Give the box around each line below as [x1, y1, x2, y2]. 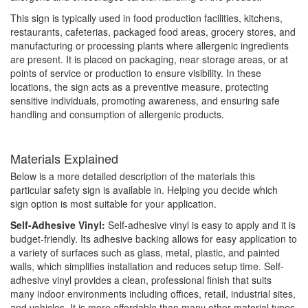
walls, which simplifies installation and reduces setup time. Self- [10, 259, 284, 274]
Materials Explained [10, 149, 118, 168]
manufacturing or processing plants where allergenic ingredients [10, 38, 289, 53]
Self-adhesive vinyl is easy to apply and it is [105, 218, 296, 232]
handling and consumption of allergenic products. [10, 107, 224, 122]
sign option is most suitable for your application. [10, 197, 217, 211]
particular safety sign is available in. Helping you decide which [10, 183, 278, 197]
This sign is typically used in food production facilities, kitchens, [10, 11, 283, 25]
